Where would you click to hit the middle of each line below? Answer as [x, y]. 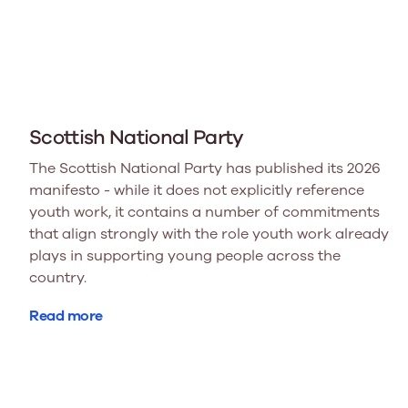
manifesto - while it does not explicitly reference [197, 190]
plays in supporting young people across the [185, 255]
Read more [66, 316]
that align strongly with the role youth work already [209, 234]
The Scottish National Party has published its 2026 [205, 168]
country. [58, 277]
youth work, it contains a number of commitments [204, 212]
